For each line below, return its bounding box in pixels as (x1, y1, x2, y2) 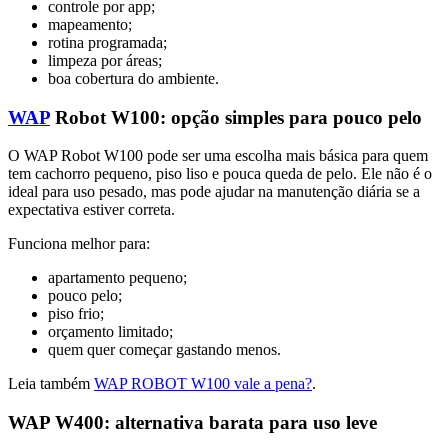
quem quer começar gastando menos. (48, 341, 281, 359)
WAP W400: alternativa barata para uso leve (8, 412, 377, 434)
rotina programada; (48, 34, 167, 51)
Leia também (8, 375, 94, 393)
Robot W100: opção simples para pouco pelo (50, 106, 422, 128)
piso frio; (48, 305, 104, 323)
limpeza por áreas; (48, 52, 162, 69)
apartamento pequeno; (48, 269, 187, 287)
